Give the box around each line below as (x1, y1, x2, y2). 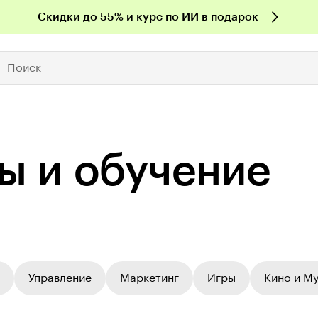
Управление (28, 273, 92, 284)
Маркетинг (120, 273, 179, 284)
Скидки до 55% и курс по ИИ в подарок (37, 11, 258, 23)
